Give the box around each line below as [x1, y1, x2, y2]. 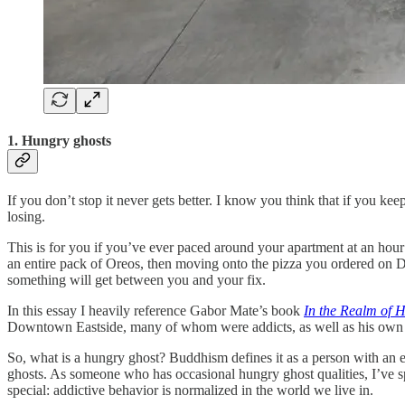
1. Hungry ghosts [7, 133, 111, 149]
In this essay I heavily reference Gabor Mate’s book [7, 303, 300, 319]
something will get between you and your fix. [7, 272, 269, 288]
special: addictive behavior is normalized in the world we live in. [7, 382, 373, 399]
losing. [7, 209, 45, 225]
